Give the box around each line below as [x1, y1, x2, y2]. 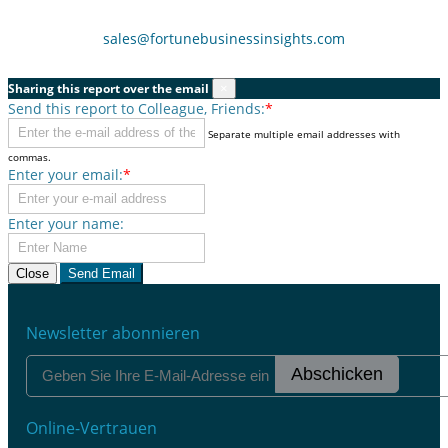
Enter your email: [8, 164, 123, 184]
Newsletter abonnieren [26, 321, 200, 344]
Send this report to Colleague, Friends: [8, 98, 265, 118]
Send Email [102, 265, 135, 281]
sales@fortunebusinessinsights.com [103, 28, 345, 48]
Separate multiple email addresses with [208, 126, 400, 141]
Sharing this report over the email [8, 79, 209, 97]
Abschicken [290, 363, 383, 384]
